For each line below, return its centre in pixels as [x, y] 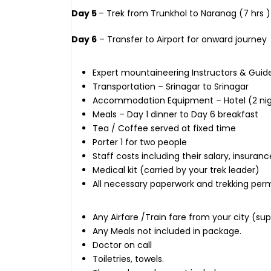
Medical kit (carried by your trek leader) [176, 170]
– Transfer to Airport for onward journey [182, 39]
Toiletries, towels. [128, 259]
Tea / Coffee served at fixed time [164, 128]
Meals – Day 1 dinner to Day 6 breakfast [175, 114]
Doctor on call [122, 245]
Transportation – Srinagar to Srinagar [171, 87]
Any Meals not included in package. [167, 231]
